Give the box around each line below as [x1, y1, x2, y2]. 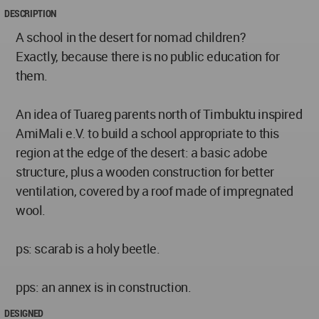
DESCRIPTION [4, 6, 56, 21]
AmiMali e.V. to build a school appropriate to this [16, 125, 280, 142]
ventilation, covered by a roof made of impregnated [16, 182, 294, 200]
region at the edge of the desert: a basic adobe [16, 144, 268, 162]
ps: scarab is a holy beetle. [16, 240, 160, 258]
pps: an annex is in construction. [16, 278, 192, 296]
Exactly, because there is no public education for [16, 48, 280, 66]
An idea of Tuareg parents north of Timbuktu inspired [16, 105, 303, 123]
